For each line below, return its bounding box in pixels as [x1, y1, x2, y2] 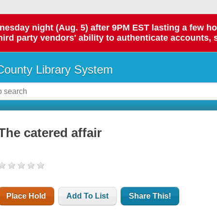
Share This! [129, 192, 171, 201]
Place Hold [6, 192, 46, 201]
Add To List [66, 192, 109, 201]
